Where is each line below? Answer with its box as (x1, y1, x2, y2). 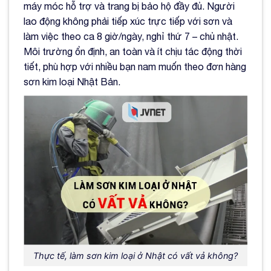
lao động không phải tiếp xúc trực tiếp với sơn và (24, 16, 232, 27)
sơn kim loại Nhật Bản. (24, 76, 120, 88)
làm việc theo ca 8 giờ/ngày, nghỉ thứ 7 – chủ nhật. (24, 31, 238, 42)
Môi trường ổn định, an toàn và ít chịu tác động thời (24, 46, 242, 57)
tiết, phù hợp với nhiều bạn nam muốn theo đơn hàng (24, 61, 246, 73)
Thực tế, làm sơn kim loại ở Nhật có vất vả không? (33, 250, 238, 261)
